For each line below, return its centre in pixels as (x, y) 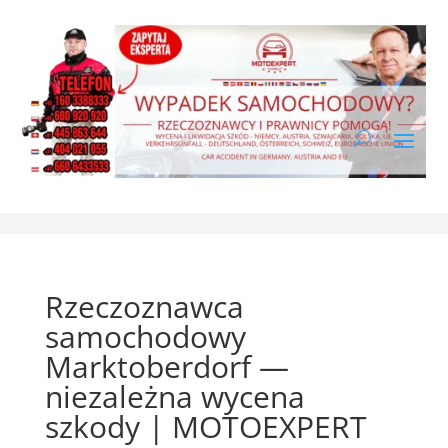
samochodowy (145, 336)
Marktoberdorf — (166, 366)
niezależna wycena (174, 396)
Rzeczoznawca (144, 306)
